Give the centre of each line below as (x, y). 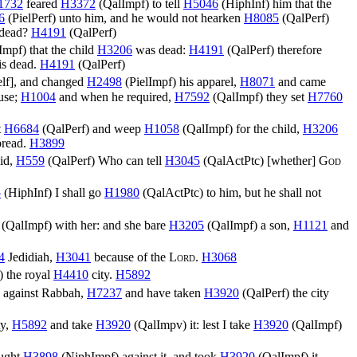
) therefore (296, 50)
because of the (130, 257)
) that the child (60, 50)
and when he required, (115, 96)
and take (71, 325)
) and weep (115, 129)
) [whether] (289, 161)
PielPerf (32, 18)
